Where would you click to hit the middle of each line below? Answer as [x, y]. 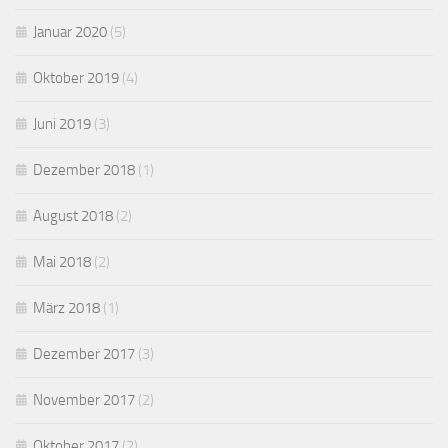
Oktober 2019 [76, 78]
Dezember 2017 [84, 354]
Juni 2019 [62, 124]
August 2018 [73, 216]
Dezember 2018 [84, 170]
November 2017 [84, 400]
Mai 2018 [62, 262]
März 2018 [66, 308]
